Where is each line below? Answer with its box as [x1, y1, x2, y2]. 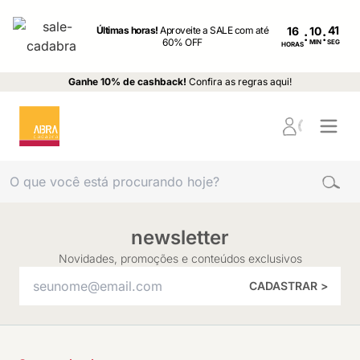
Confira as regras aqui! [189, 76, 292, 88]
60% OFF [162, 36, 202, 48]
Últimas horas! [96, 24, 161, 36]
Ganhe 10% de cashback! [68, 76, 186, 88]
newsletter [131, 226, 229, 249]
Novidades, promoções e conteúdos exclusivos [58, 252, 302, 265]
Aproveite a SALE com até [160, 24, 269, 36]
